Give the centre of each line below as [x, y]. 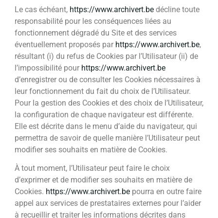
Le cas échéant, [42, 9]
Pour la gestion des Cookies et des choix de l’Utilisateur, [109, 103]
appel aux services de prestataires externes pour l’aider [108, 203]
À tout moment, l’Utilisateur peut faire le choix [92, 168]
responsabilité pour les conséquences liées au [93, 21]
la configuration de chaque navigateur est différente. [104, 114]
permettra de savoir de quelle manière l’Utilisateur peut [107, 138]
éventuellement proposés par [65, 44]
